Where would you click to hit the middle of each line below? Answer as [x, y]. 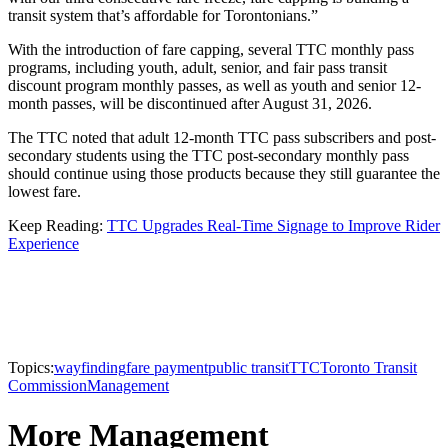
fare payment [167, 368]
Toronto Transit [368, 368]
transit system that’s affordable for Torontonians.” [163, 16]
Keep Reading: [57, 226]
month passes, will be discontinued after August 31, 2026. [190, 104]
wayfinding [90, 368]
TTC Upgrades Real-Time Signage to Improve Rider [273, 226]
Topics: [31, 368]
